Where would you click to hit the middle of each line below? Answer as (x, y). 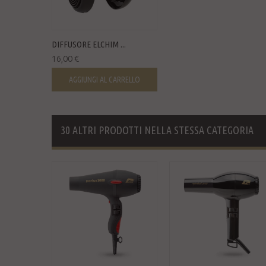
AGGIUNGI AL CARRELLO (104, 80)
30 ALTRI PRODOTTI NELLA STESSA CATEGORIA (157, 130)
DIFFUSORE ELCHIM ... (89, 44)
